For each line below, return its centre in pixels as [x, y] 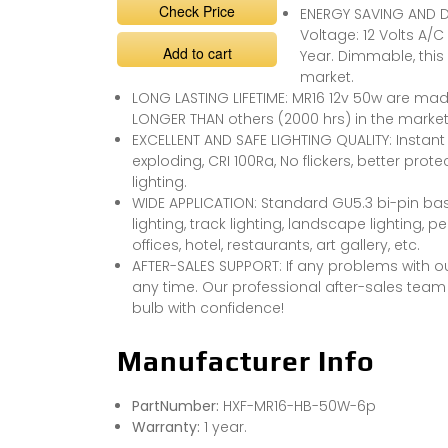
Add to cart [197, 52]
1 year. [225, 426]
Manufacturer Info [246, 360]
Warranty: [168, 426]
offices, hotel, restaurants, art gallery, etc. [276, 244]
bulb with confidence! [208, 307]
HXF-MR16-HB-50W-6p [299, 405]
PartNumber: [177, 405]
